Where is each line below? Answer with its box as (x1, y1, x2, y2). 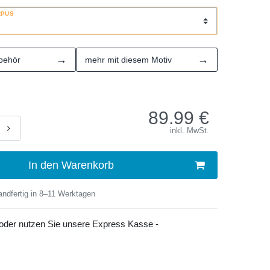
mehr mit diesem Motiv (85, 54, 172, 64)
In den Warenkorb (28, 159, 114, 171)
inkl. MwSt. (170, 126, 209, 135)
